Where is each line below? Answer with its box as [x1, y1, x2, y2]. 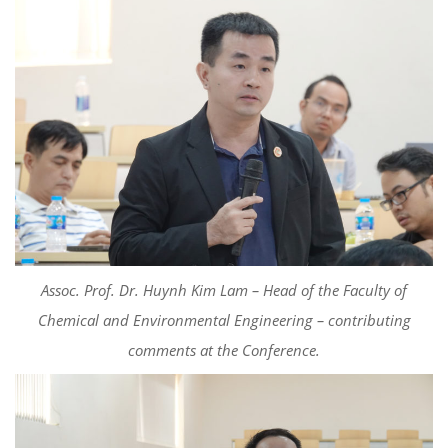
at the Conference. [196, 340, 320, 361]
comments [128, 340, 196, 361]
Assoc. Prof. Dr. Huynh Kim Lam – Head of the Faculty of [41, 280, 407, 301]
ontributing [334, 310, 411, 331]
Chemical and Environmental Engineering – [37, 310, 328, 331]
